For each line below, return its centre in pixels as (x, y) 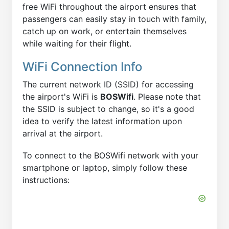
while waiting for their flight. (77, 43)
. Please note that (167, 97)
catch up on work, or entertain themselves (105, 31)
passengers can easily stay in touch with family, (114, 19)
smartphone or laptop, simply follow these (105, 168)
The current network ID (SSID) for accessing (108, 84)
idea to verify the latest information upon (102, 121)
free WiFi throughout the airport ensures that (109, 7)
